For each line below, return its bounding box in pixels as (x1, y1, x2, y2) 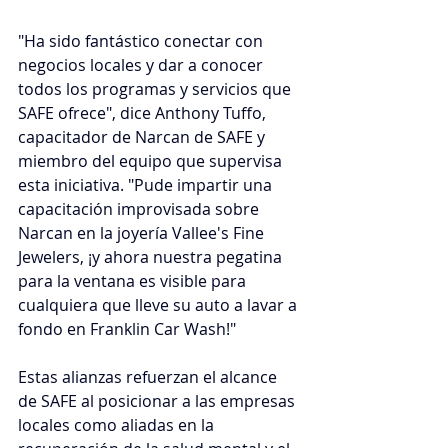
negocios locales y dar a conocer (18, 53, 267, 76)
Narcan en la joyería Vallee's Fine (18, 221, 268, 244)
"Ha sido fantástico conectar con (18, 29, 267, 52)
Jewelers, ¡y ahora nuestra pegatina (18, 245, 286, 268)
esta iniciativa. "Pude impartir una (18, 173, 276, 196)
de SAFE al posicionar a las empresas (18, 389, 299, 412)
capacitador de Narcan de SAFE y (18, 125, 269, 148)
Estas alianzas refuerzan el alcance (18, 365, 281, 388)
